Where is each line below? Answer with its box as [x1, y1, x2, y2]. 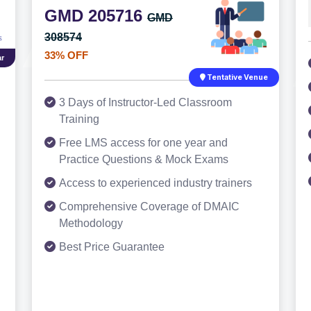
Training [59, 113, 99, 125]
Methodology [59, 217, 123, 229]
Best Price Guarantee [59, 241, 165, 253]
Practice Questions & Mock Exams [59, 153, 228, 165]
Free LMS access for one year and [59, 137, 228, 149]
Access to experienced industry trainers [59, 177, 252, 189]
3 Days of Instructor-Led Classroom [59, 96, 232, 108]
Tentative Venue [205, 73, 268, 82]
